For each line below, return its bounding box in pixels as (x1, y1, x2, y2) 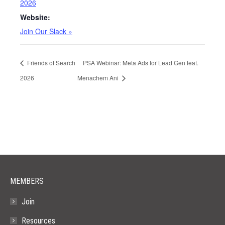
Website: (20, 12, 50, 22)
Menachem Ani (77, 73, 120, 82)
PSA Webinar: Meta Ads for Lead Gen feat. (82, 58, 198, 67)
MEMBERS (10, 176, 44, 186)
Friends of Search (26, 58, 75, 67)
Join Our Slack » (20, 26, 72, 36)
